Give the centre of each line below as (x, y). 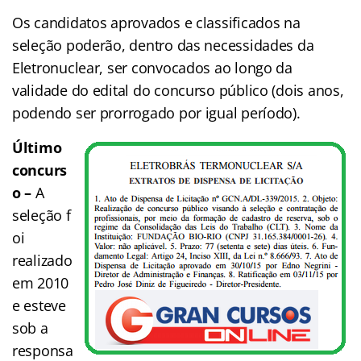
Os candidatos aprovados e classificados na (156, 22)
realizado (42, 260)
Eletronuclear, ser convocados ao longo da (152, 67)
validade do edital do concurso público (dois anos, (178, 90)
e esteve (39, 305)
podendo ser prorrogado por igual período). (156, 112)
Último (37, 147)
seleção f (41, 215)
